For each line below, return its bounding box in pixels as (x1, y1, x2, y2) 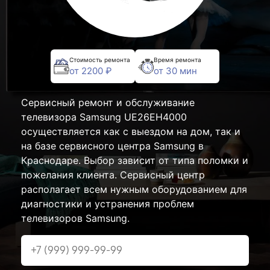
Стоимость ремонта (69, 55, 130, 63)
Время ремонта (154, 55, 201, 63)
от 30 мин (154, 64, 197, 77)
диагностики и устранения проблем (21, 198, 194, 210)
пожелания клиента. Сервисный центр (21, 169, 205, 181)
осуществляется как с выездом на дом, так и (21, 125, 240, 137)
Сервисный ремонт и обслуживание (21, 96, 195, 108)
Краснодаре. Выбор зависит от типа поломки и (21, 154, 248, 166)
